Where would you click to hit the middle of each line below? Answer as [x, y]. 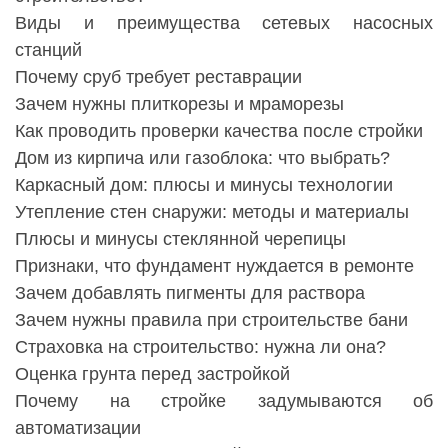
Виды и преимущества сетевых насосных [224, 23]
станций [48, 50]
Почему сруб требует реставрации [158, 77]
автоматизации [78, 428]
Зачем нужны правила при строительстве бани [211, 320]
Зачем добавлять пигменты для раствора [190, 293]
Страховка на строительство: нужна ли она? [200, 347]
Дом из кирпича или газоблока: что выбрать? [202, 158]
